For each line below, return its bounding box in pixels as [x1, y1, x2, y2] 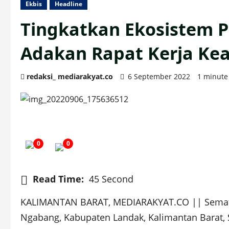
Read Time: [33, 173, 84, 186]
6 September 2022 [126, 72, 192, 82]
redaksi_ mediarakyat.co [27, 72, 113, 82]
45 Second [89, 173, 133, 186]
